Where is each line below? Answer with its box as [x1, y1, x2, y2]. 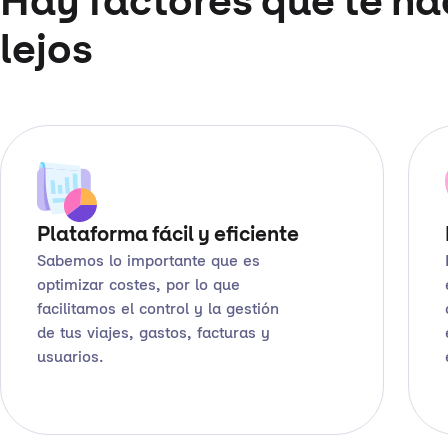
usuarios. [37, 350, 104, 366]
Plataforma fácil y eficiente [37, 226, 299, 246]
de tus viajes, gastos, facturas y [37, 326, 270, 342]
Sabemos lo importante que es [37, 254, 260, 270]
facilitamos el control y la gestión [37, 302, 279, 318]
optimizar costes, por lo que [37, 278, 240, 294]
